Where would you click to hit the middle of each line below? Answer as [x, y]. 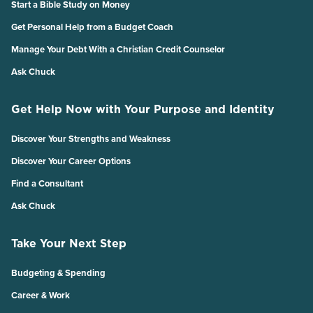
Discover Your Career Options [71, 161]
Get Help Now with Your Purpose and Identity [143, 109]
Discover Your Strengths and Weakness [91, 138]
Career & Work [41, 295]
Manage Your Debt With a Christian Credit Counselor [118, 49]
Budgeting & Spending [58, 272]
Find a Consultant [47, 183]
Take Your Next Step [69, 243]
